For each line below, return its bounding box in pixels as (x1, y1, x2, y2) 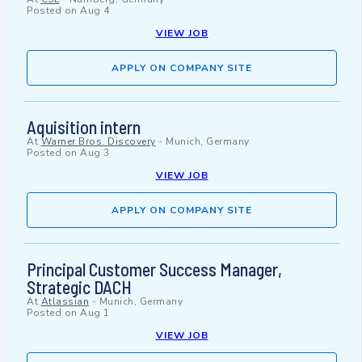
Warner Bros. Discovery (40, 135, 156, 149)
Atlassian (40, 295, 89, 309)
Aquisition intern (27, 116, 141, 138)
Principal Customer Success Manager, (27, 259, 282, 280)
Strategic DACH (27, 276, 132, 298)
